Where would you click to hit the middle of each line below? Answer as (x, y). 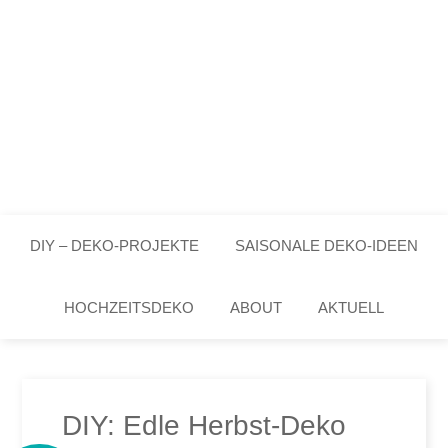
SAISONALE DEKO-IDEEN (326, 245)
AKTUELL (351, 307)
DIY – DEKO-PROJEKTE (114, 245)
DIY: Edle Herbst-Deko (204, 425)
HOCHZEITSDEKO (129, 307)
